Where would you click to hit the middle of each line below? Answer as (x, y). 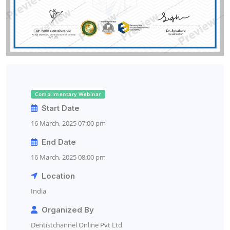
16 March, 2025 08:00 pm (68, 157)
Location (56, 176)
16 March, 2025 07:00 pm (68, 123)
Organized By (66, 209)
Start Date (59, 108)
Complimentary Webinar (68, 94)
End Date (57, 142)
